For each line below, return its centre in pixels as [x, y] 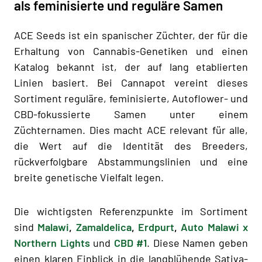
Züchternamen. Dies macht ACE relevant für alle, [131, 130]
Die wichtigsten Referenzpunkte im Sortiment [131, 211]
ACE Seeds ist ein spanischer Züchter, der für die [131, 35]
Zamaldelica [104, 227]
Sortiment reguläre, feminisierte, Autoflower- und [131, 98]
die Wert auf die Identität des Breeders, [131, 145]
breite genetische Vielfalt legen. [89, 177]
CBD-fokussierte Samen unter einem [131, 114]
